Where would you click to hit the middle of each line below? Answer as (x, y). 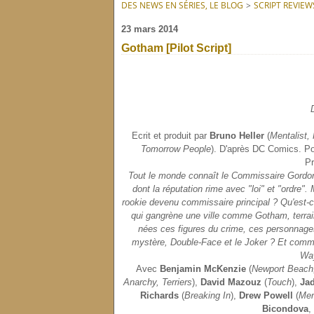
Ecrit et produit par (171, 136)
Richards (159, 295)
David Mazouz (231, 282)
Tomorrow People (176, 149)
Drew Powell (266, 295)
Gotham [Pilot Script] (176, 48)
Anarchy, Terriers (157, 282)
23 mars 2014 (150, 29)
